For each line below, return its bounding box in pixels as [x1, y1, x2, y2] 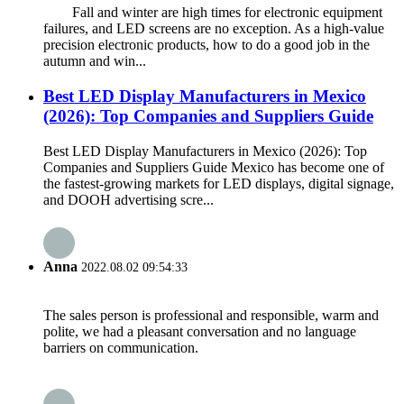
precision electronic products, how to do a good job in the [43, 37, 370, 53]
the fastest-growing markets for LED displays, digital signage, [43, 175, 394, 191]
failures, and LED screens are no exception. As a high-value [43, 21, 384, 37]
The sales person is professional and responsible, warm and [43, 308, 379, 324]
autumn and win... [43, 53, 146, 69]
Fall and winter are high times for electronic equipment [43, 5, 382, 21]
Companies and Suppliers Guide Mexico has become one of [43, 159, 384, 175]
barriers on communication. [43, 340, 198, 356]
